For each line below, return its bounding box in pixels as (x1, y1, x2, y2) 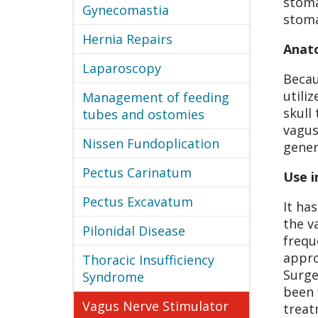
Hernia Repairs (82, 31, 172, 48)
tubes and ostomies (82, 106, 204, 123)
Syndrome (82, 268, 144, 285)
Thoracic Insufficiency (82, 251, 214, 268)
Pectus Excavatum (82, 193, 193, 210)
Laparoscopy (82, 60, 161, 77)
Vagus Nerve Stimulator (82, 297, 229, 314)
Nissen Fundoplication (82, 135, 219, 152)
